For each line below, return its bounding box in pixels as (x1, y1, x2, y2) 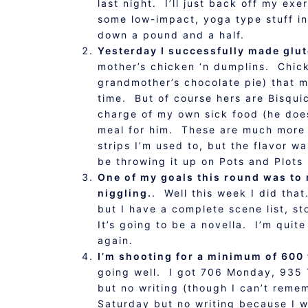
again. (98, 234, 133, 246)
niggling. (98, 187, 152, 199)
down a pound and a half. (98, 29, 245, 41)
